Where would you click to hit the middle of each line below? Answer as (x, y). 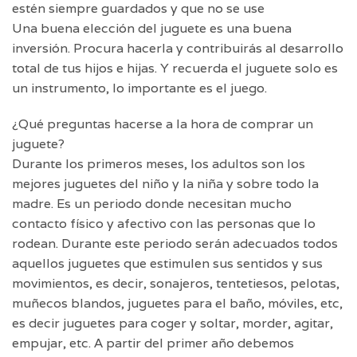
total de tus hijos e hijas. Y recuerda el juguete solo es (175, 69)
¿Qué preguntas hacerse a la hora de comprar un (163, 124)
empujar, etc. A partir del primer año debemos (153, 343)
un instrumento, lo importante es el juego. (139, 88)
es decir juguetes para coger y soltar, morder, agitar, (173, 324)
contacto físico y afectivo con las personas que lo (164, 224)
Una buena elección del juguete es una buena (152, 29)
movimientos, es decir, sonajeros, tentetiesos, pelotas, (176, 284)
